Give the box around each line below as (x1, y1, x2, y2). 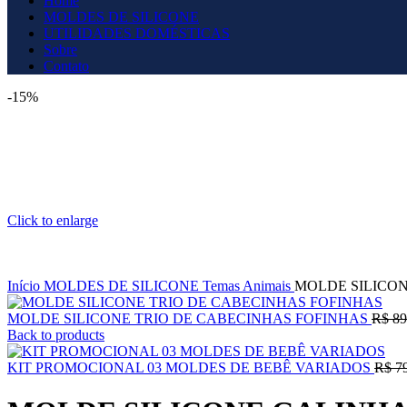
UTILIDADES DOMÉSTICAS (44, 25, 230, 41)
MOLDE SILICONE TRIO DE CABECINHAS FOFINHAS (7, 311, 372, 326)
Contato (44, 58, 89, 74)
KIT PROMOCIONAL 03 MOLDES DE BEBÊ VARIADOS (7, 360, 374, 375)
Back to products (7, 327, 104, 342)
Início (7, 278, 44, 293)
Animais (243, 278, 294, 293)
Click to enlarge (7, 213, 98, 228)
